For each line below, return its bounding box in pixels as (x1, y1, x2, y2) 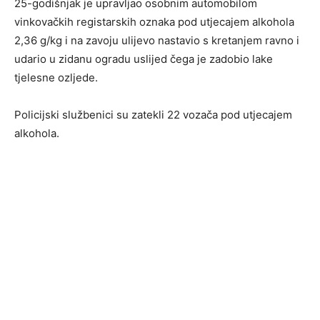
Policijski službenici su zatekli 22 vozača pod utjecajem (14, 108, 292, 122)
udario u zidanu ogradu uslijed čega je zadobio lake (14, 52, 273, 66)
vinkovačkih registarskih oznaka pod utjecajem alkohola (14, 15, 294, 29)
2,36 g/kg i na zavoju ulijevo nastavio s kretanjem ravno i (14, 34, 299, 48)
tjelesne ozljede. (14, 71, 98, 85)
